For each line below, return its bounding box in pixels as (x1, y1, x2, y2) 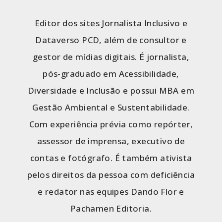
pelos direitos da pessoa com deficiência (27, 169, 195, 181)
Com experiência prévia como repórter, (29, 118, 193, 130)
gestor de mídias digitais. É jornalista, (33, 51, 189, 63)
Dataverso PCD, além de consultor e (35, 34, 187, 46)
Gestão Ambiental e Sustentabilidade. (32, 102, 190, 113)
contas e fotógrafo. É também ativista (30, 152, 192, 164)
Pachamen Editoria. (70, 203, 152, 215)
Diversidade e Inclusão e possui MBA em (27, 85, 195, 97)
